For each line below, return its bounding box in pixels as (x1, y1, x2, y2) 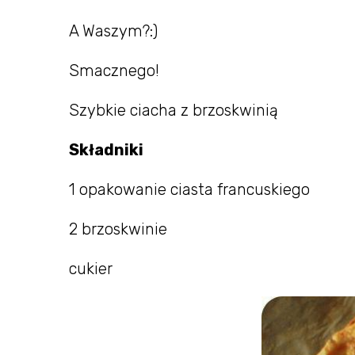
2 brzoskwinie (69, 219, 167, 239)
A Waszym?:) (69, 21, 158, 40)
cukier (69, 259, 113, 278)
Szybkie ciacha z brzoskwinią (69, 101, 278, 120)
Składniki (69, 140, 143, 159)
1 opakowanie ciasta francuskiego (69, 180, 310, 199)
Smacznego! (69, 61, 159, 80)
